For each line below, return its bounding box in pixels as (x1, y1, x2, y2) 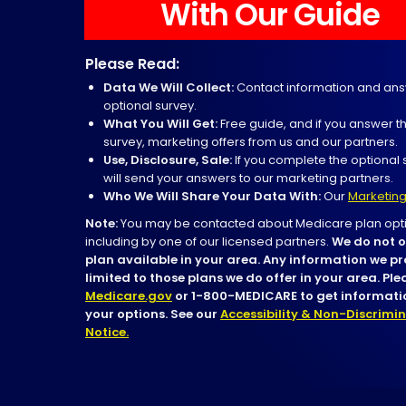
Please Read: (85, 53, 179, 74)
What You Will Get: (103, 114, 217, 132)
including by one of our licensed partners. (85, 232, 332, 250)
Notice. (85, 323, 129, 341)
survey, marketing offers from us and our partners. (103, 132, 398, 150)
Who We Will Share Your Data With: (103, 187, 321, 205)
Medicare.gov (85, 286, 172, 304)
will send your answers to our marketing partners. (103, 169, 393, 187)
